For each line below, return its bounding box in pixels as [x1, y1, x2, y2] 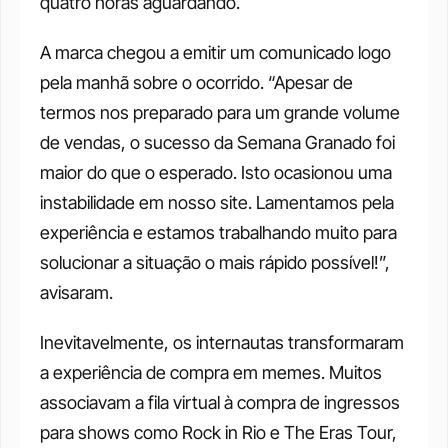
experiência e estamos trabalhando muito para [40, 222, 397, 243]
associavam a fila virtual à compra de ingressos [40, 392, 400, 413]
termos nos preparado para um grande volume [40, 102, 400, 123]
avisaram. [40, 282, 113, 303]
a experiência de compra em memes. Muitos [40, 362, 382, 383]
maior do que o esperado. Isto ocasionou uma [40, 162, 392, 183]
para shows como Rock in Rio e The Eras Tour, [40, 422, 397, 443]
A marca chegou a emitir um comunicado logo [40, 42, 391, 63]
